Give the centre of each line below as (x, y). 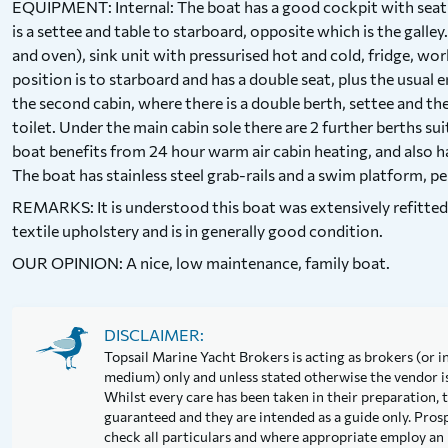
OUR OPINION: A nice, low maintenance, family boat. (201, 262)
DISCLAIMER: (154, 334)
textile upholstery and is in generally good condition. (197, 230)
